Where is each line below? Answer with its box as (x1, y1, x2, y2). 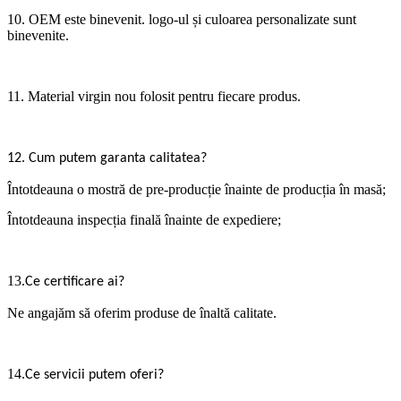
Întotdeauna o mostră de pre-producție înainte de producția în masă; (7, 182, 386, 198)
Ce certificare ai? (25, 275, 124, 290)
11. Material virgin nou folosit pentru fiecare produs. (7, 89, 301, 105)
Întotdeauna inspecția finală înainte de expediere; (7, 212, 281, 228)
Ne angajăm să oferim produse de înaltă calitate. (7, 305, 277, 321)
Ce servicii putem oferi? (25, 368, 164, 383)
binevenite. (7, 28, 69, 44)
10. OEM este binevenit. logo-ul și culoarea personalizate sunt (7, 12, 356, 28)
